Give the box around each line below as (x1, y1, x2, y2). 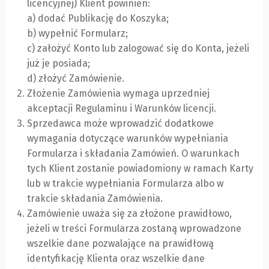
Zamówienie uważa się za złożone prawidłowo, (27, 208, 232, 220)
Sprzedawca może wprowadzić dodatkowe (27, 118, 214, 130)
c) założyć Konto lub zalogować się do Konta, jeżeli (27, 43, 249, 55)
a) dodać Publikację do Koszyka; (27, 13, 169, 25)
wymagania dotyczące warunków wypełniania (27, 133, 228, 145)
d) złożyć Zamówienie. (27, 73, 124, 85)
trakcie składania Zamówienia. (27, 193, 163, 205)
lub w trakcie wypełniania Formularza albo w (27, 178, 223, 190)
